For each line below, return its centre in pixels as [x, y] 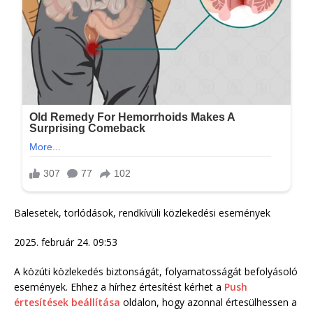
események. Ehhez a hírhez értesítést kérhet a [119, 286]
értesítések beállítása [67, 302]
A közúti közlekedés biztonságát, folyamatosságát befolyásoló [156, 271]
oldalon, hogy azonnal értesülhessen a [209, 302]
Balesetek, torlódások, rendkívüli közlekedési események [142, 212]
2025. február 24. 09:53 [66, 242]
